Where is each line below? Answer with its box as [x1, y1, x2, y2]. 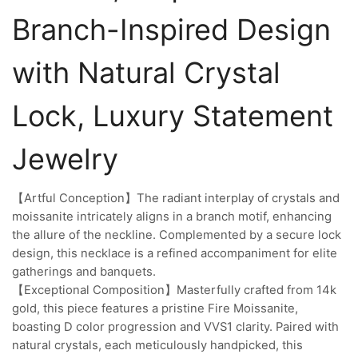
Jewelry [12, 141, 118, 177]
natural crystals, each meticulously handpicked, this [12, 337, 303, 352]
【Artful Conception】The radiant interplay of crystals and [12, 190, 340, 205]
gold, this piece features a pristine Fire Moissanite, [12, 300, 298, 316]
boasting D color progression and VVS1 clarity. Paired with [12, 319, 339, 334]
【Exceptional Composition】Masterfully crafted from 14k [12, 282, 336, 297]
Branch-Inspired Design [12, 11, 331, 47]
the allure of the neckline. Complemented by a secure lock [12, 227, 341, 242]
